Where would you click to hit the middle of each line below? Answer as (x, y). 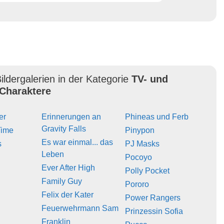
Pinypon (140, 130)
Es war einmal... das (77, 142)
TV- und (150, 79)
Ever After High (68, 167)
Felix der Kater (67, 194)
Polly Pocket (147, 170)
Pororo (137, 184)
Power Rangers (153, 197)
